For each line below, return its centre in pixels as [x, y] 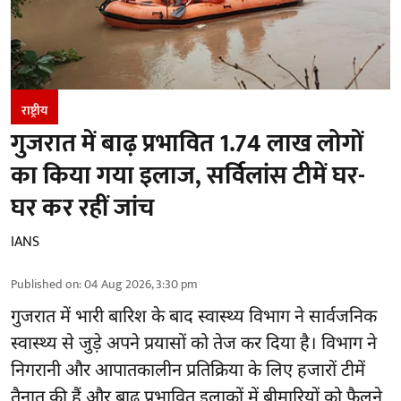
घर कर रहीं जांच [82, 208]
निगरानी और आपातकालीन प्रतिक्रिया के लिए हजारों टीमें [188, 371]
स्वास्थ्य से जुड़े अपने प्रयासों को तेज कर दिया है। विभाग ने [194, 344]
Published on [45, 284]
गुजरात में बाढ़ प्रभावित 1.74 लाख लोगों [187, 143]
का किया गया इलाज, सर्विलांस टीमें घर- [188, 175]
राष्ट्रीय [34, 110]
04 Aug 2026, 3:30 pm [141, 284]
